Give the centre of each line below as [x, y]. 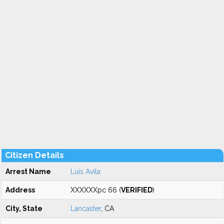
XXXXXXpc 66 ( [96, 190]
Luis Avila [85, 171]
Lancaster [86, 208]
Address [20, 190]
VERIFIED [137, 190]
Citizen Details [34, 155]
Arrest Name [28, 171]
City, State [24, 208]
